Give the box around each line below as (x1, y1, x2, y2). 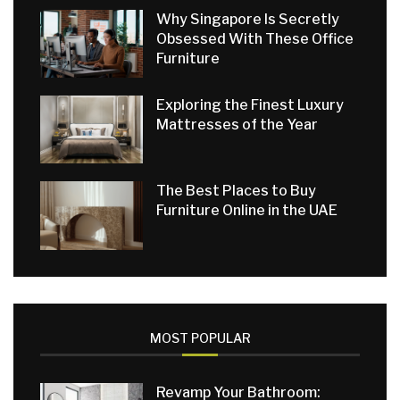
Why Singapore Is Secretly (155, 10, 339, 28)
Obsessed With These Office (155, 29, 354, 47)
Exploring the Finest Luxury (155, 96, 344, 113)
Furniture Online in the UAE (155, 202, 337, 220)
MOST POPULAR (149, 329, 251, 346)
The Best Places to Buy (155, 182, 316, 200)
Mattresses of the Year (155, 115, 318, 133)
